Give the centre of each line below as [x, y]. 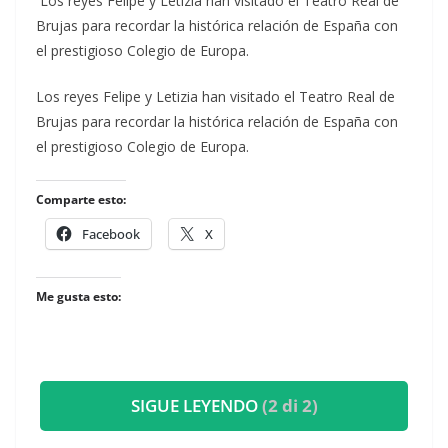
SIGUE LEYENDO [196, 406]
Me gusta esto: [78, 297]
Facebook [111, 234]
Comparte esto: [81, 200]
